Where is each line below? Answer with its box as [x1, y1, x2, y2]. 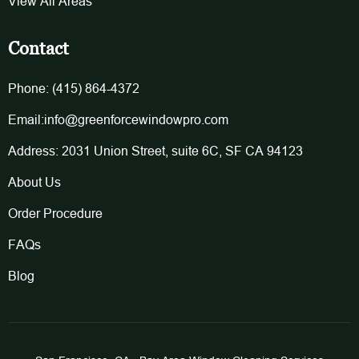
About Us [8, 174, 61, 189]
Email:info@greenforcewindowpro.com [8, 111, 228, 127]
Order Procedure [8, 205, 103, 220]
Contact [8, 37, 69, 59]
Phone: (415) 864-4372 [8, 80, 139, 95]
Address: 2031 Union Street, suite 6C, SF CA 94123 [8, 143, 303, 158]
